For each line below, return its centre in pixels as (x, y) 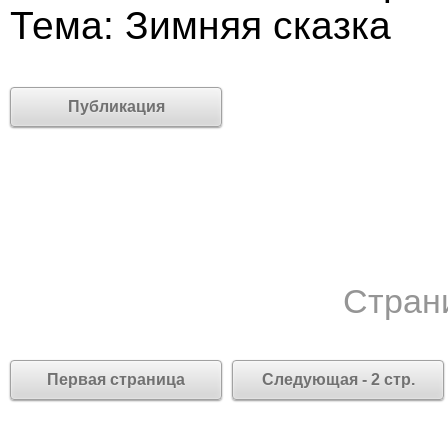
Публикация (116, 106)
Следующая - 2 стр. (338, 379)
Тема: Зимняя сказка (200, 25)
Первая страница (116, 379)
